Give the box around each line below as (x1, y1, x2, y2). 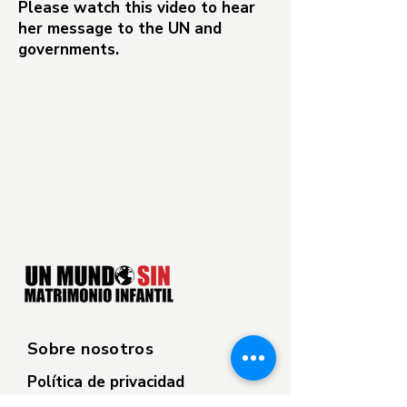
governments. (18, 39, 124, 60)
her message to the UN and (18, 18, 222, 39)
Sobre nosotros (27, 338, 154, 360)
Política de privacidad (27, 372, 184, 392)
